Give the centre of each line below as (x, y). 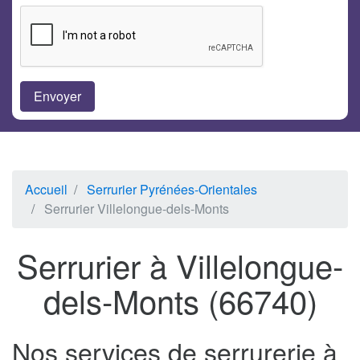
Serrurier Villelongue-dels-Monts (137, 209)
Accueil (46, 190)
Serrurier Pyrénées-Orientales (172, 190)
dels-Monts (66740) (180, 301)
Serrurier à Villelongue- (180, 265)
